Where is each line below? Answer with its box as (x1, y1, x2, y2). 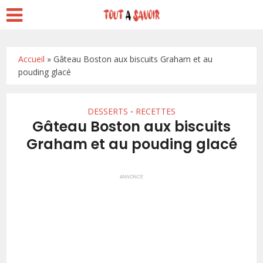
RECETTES (136, 106, 176, 117)
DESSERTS (87, 106, 128, 117)
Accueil (18, 53, 45, 65)
